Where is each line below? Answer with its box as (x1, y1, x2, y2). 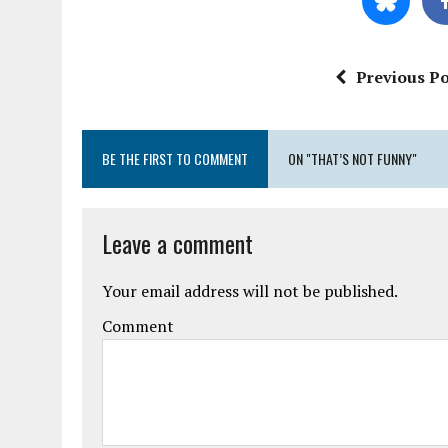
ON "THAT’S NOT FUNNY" (288, 147, 417, 169)
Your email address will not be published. (102, 279, 398, 302)
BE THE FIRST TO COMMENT (102, 147, 248, 169)
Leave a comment (102, 224, 253, 261)
